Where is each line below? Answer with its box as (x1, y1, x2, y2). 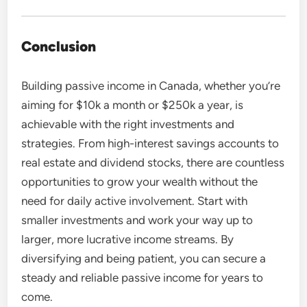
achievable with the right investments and (21, 116, 235, 131)
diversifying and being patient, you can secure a (21, 251, 267, 265)
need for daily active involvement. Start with (21, 193, 248, 208)
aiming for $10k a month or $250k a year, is (21, 97, 244, 112)
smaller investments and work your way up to (21, 212, 254, 227)
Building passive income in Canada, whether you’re (21, 78, 281, 93)
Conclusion (21, 37, 97, 55)
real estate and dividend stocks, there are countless (21, 155, 285, 169)
